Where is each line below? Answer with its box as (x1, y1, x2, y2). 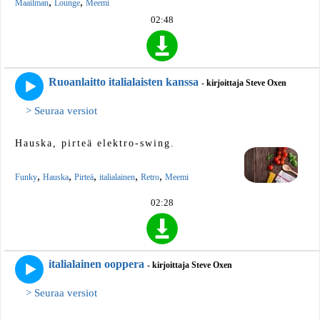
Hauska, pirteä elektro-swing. (15, 137, 175, 149)
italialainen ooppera (49, 257, 144, 270)
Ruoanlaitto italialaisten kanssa (49, 75, 199, 88)
